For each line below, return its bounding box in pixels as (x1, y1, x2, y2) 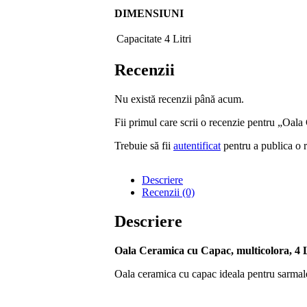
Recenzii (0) (142, 186, 195, 199)
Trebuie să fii (114, 140, 173, 152)
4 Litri (164, 33, 191, 45)
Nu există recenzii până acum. (114, 93, 244, 106)
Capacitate (116, 33, 162, 45)
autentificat (173, 140, 221, 152)
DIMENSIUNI (114, 8, 186, 20)
